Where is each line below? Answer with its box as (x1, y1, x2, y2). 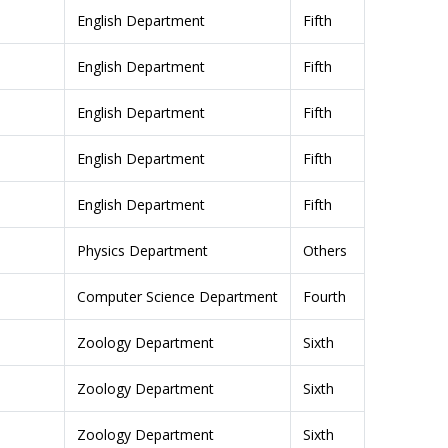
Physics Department (77, 240, 209, 260)
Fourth (303, 286, 347, 306)
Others (303, 240, 348, 260)
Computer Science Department (77, 286, 279, 306)
